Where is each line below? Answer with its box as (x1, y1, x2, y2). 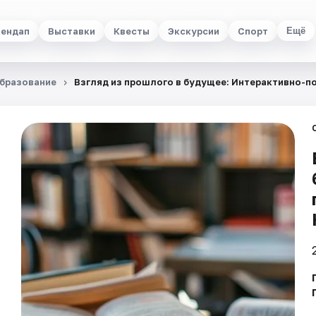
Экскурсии (168, 25, 219, 37)
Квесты (114, 25, 150, 37)
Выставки (48, 25, 95, 37)
